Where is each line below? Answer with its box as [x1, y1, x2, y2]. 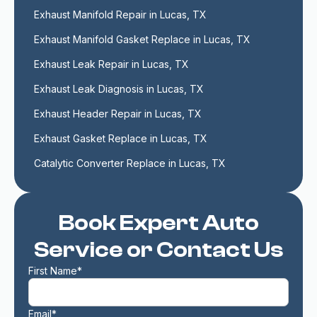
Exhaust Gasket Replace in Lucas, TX [34, 132, 207, 144]
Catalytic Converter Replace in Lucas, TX [34, 157, 226, 169]
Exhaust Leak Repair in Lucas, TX [34, 58, 189, 70]
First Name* [28, 265, 82, 277]
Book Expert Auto [58, 210, 259, 236]
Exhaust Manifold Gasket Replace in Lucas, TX [34, 33, 250, 45]
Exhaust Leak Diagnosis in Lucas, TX [34, 83, 204, 95]
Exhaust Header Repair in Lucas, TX [34, 108, 202, 120]
